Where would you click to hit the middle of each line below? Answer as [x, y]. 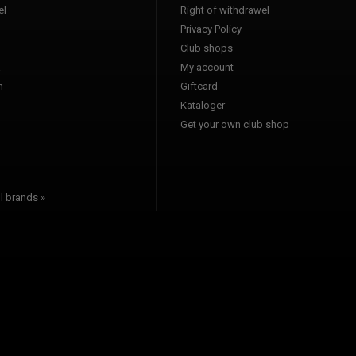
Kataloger [203, 105]
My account [207, 67]
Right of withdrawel [225, 10]
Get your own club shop [235, 124]
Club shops [207, 48]
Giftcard [199, 86]
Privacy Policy [211, 29]
